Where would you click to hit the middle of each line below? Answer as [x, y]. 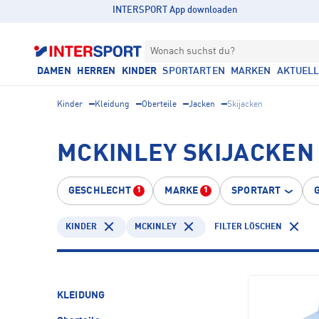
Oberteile [159, 105]
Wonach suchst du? [193, 51]
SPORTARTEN [194, 71]
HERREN [96, 71]
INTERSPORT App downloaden [175, 10]
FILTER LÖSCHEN [248, 227]
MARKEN [251, 71]
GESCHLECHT [100, 191]
